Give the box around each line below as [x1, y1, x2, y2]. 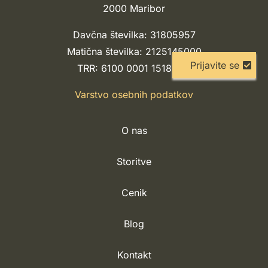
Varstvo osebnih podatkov [75, 89, 193, 101]
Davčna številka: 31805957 [72, 29, 196, 41]
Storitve [117, 156, 151, 168]
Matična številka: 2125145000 [66, 45, 202, 58]
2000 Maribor [103, 2, 165, 15]
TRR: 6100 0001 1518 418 [77, 62, 191, 75]
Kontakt [117, 249, 151, 261]
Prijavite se [190, 59, 239, 72]
